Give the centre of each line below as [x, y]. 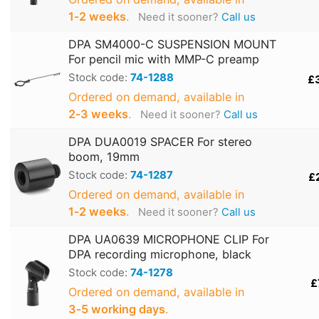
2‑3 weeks [98, 114]
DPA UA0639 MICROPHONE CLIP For [169, 240]
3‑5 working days [117, 309]
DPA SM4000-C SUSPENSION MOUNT [172, 45]
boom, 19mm [104, 157]
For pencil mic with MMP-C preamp [164, 59]
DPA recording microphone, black [160, 255]
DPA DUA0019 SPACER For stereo [160, 142]
